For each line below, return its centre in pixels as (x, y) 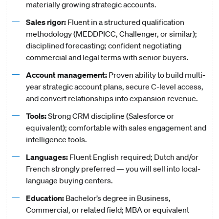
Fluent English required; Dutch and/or (134, 157)
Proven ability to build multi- (157, 75)
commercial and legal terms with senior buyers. (108, 57)
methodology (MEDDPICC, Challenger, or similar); (111, 34)
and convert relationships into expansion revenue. (112, 98)
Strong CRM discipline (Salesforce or (111, 116)
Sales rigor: (46, 22)
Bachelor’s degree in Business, (118, 198)
